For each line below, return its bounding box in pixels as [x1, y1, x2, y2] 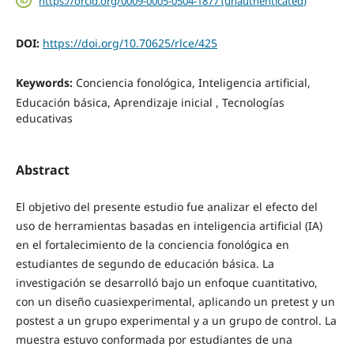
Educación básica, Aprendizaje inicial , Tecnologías [15, 95, 284, 111]
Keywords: [15, 75, 76, 91]
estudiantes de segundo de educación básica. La [15, 256, 274, 272]
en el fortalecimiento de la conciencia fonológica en [15, 237, 289, 253]
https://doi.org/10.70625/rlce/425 [42, 36, 217, 51]
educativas [15, 111, 73, 126]
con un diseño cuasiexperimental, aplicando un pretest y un [15, 294, 335, 310]
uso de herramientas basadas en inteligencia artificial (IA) [15, 218, 322, 234]
